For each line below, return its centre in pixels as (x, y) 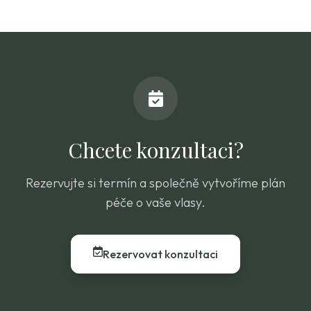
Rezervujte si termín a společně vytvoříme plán (155, 183)
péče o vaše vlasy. (155, 202)
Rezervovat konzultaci (160, 254)
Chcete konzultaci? (155, 150)
